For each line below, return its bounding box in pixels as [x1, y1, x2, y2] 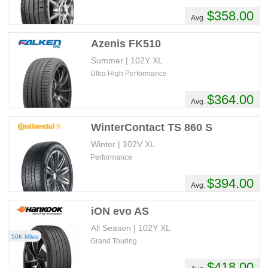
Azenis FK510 [91, 38, 162, 50]
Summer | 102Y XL [91, 56, 163, 65]
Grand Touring [89, 237, 141, 245]
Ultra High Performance [89, 69, 171, 78]
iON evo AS [91, 205, 150, 217]
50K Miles [11, 233, 39, 240]
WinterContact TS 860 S [91, 121, 213, 133]
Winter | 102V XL [91, 139, 156, 149]
